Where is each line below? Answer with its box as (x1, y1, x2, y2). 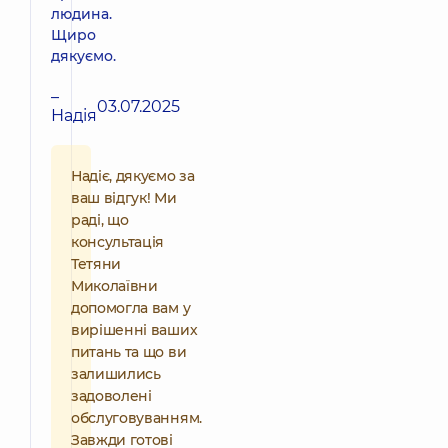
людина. (51, 5, 112, 24)
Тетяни (71, 255, 122, 274)
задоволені (71, 387, 152, 406)
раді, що (71, 211, 129, 230)
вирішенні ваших (71, 321, 198, 340)
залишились (71, 365, 161, 384)
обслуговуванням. (71, 409, 202, 428)
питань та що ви (71, 343, 187, 362)
